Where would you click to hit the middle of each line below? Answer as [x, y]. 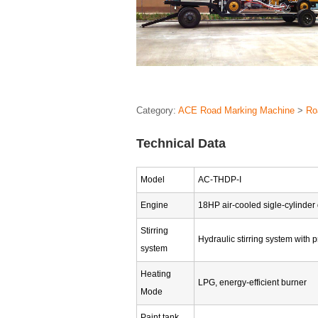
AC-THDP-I [220, 180]
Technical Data [181, 144]
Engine [154, 205]
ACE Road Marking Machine [236, 111]
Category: [157, 111]
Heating [156, 274]
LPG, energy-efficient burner [252, 283]
